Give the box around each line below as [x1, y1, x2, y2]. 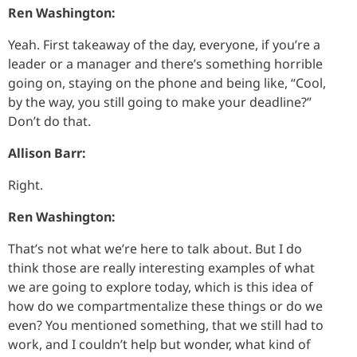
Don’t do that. [8, 112, 91, 130]
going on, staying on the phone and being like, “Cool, [8, 73, 326, 92]
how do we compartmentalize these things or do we [8, 296, 323, 315]
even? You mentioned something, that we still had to [8, 316, 324, 334]
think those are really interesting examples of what [8, 258, 315, 277]
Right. [8, 175, 43, 194]
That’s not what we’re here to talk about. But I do [8, 239, 302, 257]
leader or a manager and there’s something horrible [8, 54, 323, 73]
